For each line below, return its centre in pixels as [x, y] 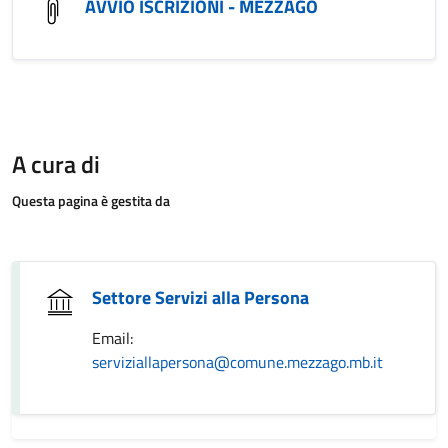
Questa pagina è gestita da [91, 200]
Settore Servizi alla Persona [200, 297]
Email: [112, 338]
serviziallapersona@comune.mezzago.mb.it [237, 362]
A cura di [56, 164]
